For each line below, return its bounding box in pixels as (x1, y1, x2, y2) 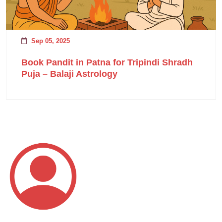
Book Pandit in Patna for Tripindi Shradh (21, 57, 193, 67)
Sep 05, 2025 (29, 37, 70, 45)
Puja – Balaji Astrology (21, 68, 117, 79)
